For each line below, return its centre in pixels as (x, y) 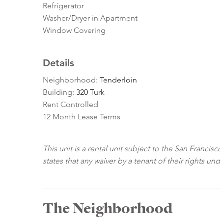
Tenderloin (118, 80)
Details (58, 63)
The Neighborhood (108, 208)
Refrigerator (63, 6)
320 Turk (90, 92)
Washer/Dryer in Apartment (90, 18)
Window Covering (74, 30)
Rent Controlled (70, 105)
